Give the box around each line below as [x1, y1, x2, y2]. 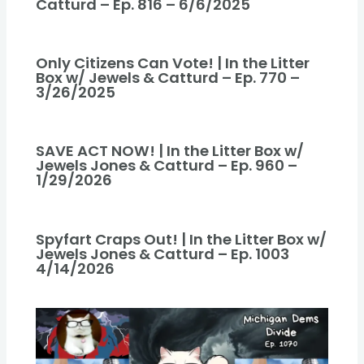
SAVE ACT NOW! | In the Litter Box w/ [36, 141, 305, 162]
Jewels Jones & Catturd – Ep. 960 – [36, 155, 298, 176]
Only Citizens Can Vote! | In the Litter [36, 53, 310, 74]
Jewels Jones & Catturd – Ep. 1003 [36, 243, 290, 264]
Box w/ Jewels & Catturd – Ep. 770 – [36, 67, 301, 89]
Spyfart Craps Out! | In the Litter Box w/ [36, 228, 327, 249]
